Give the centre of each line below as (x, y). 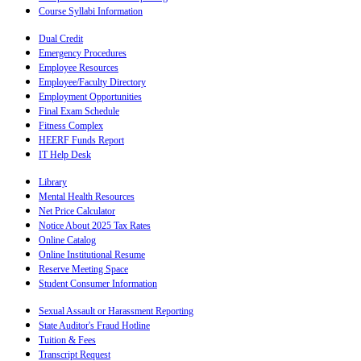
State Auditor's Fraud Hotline (94, 326)
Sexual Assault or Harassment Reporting (116, 311)
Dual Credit (61, 39)
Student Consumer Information (98, 284)
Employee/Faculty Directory (92, 83)
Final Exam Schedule (79, 112)
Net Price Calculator (77, 212)
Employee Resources (79, 68)
